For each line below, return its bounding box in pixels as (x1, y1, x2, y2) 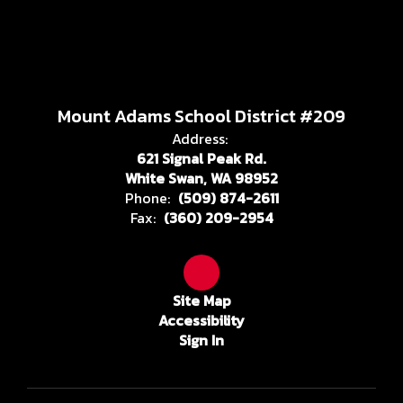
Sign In (179, 328, 224, 351)
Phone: (124, 186, 170, 209)
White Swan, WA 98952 (125, 166, 278, 189)
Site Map (172, 289, 231, 311)
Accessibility (158, 309, 245, 331)
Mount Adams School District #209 (58, 102, 345, 130)
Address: (171, 127, 228, 149)
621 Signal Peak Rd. (137, 147, 266, 169)
